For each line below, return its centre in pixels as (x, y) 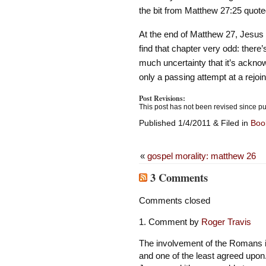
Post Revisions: (162, 98)
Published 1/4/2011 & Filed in (194, 123)
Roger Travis (226, 222)
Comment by (175, 222)
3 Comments (177, 178)
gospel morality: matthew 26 (201, 156)
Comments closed (174, 200)
